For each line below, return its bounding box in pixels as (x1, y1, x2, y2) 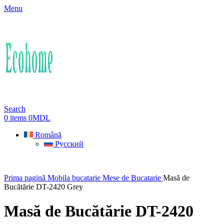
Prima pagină (4, 173, 47, 182)
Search (4, 104, 25, 113)
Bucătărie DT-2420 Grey (4, 182, 83, 191)
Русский (55, 139, 83, 148)
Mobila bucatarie (47, 173, 102, 182)
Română (35, 130, 61, 139)
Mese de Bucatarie (102, 173, 163, 182)
